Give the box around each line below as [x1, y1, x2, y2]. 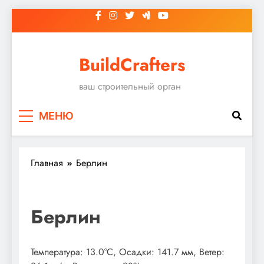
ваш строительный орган [79, 80, 181, 93]
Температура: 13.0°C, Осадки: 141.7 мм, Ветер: [31, 245, 225, 259]
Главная [31, 156, 63, 170]
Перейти [11, 8, 45, 22]
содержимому [11, 37, 70, 50]
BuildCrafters [79, 52, 185, 77]
